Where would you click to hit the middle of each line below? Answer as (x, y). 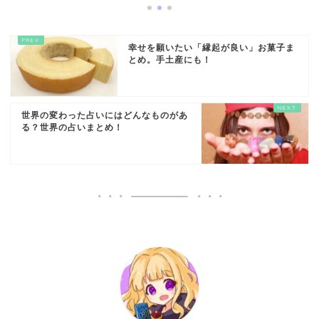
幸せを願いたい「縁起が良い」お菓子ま (211, 48)
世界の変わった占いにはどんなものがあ (105, 116)
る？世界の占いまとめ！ (72, 128)
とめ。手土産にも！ (170, 60)
